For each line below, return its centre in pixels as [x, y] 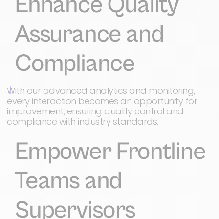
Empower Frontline [110, 152]
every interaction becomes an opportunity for [102, 101]
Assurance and [89, 34]
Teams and [68, 181]
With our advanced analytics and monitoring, [101, 91]
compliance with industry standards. [83, 121]
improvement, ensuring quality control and [95, 111]
